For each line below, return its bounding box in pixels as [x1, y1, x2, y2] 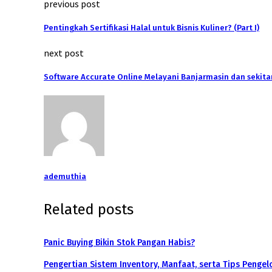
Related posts [44, 201, 134, 219]
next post [44, 46, 84, 59]
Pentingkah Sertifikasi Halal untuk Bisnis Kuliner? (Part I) [44, 23, 259, 33]
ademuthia [44, 172, 86, 182]
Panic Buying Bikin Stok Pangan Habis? [44, 237, 195, 248]
